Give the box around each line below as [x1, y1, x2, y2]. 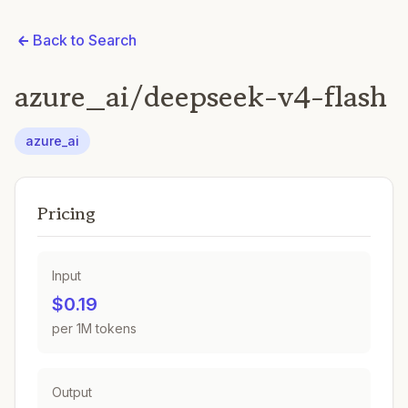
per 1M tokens [52, 321, 137, 336]
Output [52, 384, 92, 400]
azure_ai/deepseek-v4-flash [15, 76, 387, 117]
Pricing [37, 200, 96, 227]
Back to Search [33, 31, 137, 49]
